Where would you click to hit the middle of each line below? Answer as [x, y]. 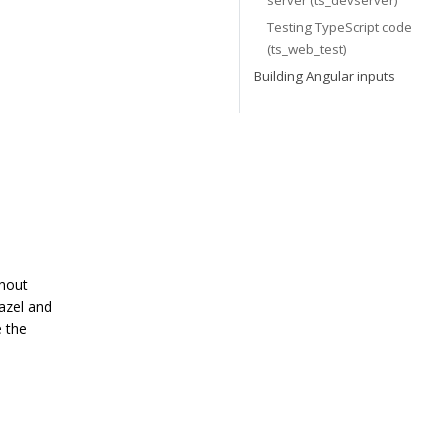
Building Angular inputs [324, 75]
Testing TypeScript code [340, 27]
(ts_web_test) [307, 49]
